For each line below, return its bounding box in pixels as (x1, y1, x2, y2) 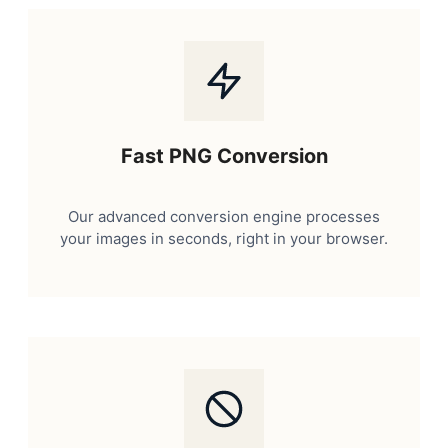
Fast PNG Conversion (120, 143, 328, 168)
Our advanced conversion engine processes (68, 206, 380, 226)
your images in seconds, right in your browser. (60, 228, 388, 248)
